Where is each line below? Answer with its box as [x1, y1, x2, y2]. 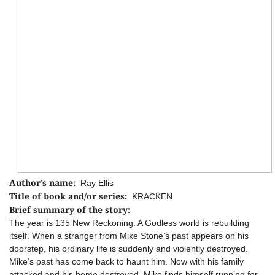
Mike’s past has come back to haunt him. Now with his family [9, 257, 244, 266]
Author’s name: [9, 177, 80, 188]
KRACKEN [132, 192, 172, 201]
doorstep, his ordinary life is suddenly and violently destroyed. [9, 244, 248, 254]
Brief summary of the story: [9, 204, 130, 215]
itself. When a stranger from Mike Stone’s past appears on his [9, 231, 249, 241]
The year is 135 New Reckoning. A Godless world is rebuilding [9, 218, 249, 228]
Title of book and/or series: [9, 190, 132, 202]
